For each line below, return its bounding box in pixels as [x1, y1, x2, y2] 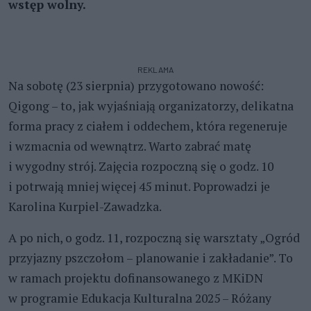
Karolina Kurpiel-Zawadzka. [8, 198, 162, 215]
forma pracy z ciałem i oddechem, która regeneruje [8, 117, 287, 134]
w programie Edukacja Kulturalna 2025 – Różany [8, 289, 271, 306]
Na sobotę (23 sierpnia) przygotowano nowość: [8, 77, 264, 94]
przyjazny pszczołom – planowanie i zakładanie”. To [8, 249, 293, 266]
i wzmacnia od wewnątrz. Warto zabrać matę [8, 137, 251, 154]
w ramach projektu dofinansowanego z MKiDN [8, 269, 263, 286]
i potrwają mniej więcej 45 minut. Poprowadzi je [8, 178, 270, 194]
